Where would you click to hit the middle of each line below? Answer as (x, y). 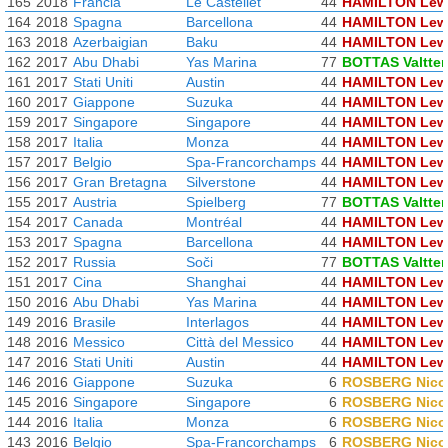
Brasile (94, 322)
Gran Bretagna (120, 182)
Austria (95, 202)
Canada (98, 222)
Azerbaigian (110, 42)
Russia (94, 262)
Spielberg (216, 202)
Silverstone (221, 182)
